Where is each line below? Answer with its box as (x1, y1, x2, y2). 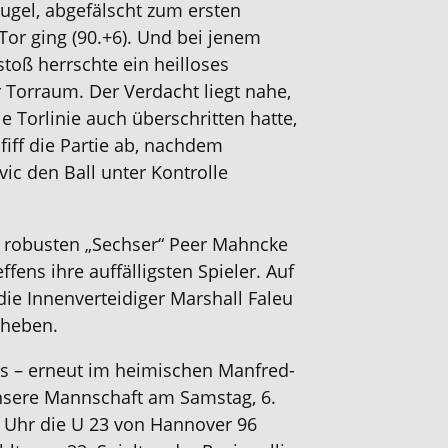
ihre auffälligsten (46, 259, 193, 283)
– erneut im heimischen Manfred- (14, 358, 295, 382)
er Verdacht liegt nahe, (102, 79, 291, 103)
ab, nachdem (109, 133, 223, 157)
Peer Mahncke (169, 232, 288, 256)
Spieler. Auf (193, 259, 294, 283)
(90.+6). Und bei (72, 25, 208, 49)
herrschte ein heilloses (38, 52, 229, 76)
